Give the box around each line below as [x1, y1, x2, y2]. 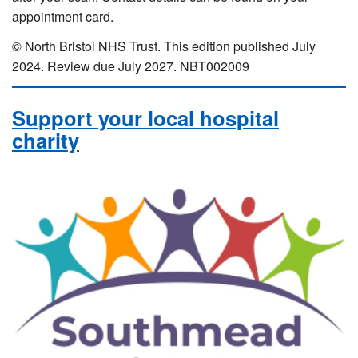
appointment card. [12, 6, 113, 26]
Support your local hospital [12, 102, 279, 133]
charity [12, 125, 79, 155]
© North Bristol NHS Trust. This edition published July [12, 36, 316, 55]
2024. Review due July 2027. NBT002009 [12, 56, 249, 75]
